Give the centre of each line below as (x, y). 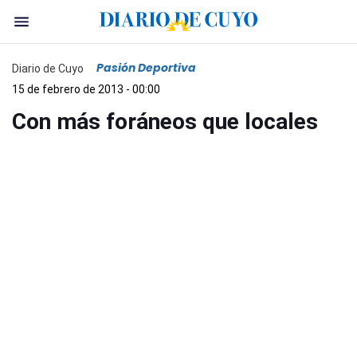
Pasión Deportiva (146, 68)
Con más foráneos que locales (165, 122)
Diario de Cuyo (48, 68)
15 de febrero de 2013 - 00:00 (86, 89)
